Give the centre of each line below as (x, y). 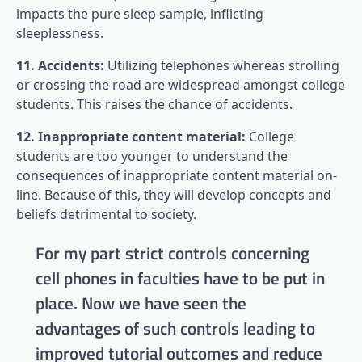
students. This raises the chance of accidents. (154, 105)
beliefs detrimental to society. (106, 215)
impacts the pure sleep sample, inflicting (140, 14)
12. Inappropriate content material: (131, 137)
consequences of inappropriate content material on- (177, 176)
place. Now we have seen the (141, 303)
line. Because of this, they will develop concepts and (174, 195)
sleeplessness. (60, 34)
